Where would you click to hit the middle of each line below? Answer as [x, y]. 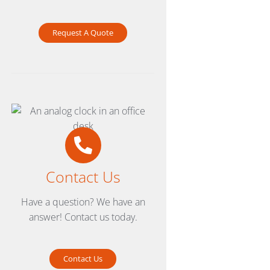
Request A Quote [83, 33]
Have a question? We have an [83, 202]
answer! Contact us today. [83, 217]
